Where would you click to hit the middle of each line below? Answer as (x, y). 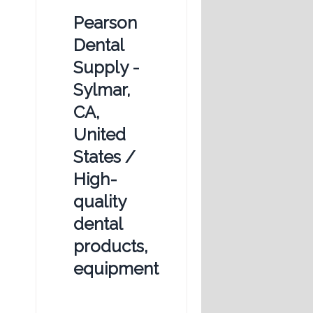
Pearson (105, 23)
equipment (116, 269)
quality (100, 202)
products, (111, 247)
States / (104, 157)
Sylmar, (102, 90)
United (100, 135)
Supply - (107, 68)
